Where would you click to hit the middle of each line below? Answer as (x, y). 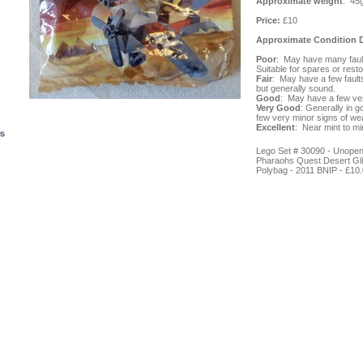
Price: (269, 20)
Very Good (278, 108)
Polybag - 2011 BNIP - (300, 170)
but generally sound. (295, 88)
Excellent (275, 127)
